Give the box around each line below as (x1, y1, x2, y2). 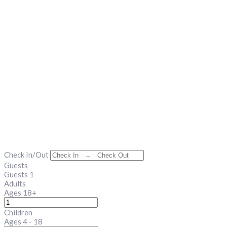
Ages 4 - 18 (4, 217, 43, 226)
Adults (4, 179, 26, 188)
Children (4, 208, 32, 217)
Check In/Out (4, 150, 49, 159)
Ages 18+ (4, 188, 36, 197)
